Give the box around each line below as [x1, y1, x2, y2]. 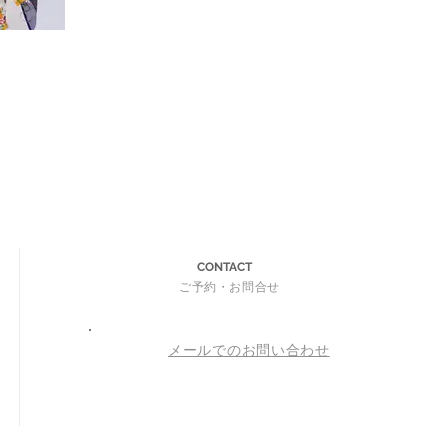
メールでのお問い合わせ [168, 342, 330, 358]
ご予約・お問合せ [179, 280, 280, 294]
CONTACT [197, 260, 252, 274]
